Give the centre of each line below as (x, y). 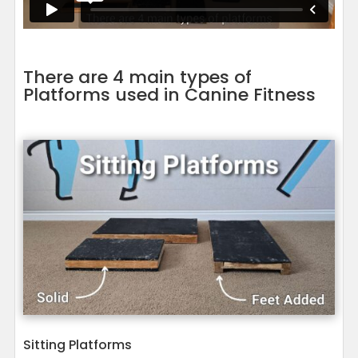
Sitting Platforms (77, 345)
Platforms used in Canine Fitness (169, 94)
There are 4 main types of (137, 77)
